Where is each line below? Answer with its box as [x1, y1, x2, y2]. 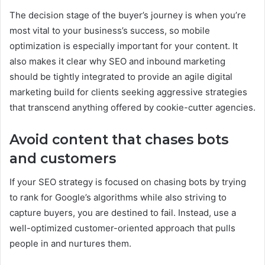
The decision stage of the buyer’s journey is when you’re [9, 9, 246, 21]
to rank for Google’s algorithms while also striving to [9, 192, 227, 203]
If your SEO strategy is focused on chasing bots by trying [9, 176, 246, 188]
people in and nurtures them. [9, 238, 131, 250]
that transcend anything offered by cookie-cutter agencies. [9, 101, 256, 113]
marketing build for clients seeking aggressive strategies [9, 86, 247, 98]
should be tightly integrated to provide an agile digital [9, 70, 232, 82]
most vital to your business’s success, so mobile [9, 24, 210, 36]
